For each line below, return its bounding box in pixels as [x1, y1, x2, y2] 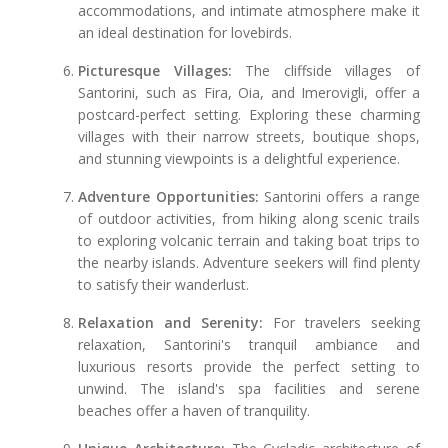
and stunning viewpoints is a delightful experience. [78, 149, 401, 169]
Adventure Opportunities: [78, 187, 259, 207]
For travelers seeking [263, 313, 421, 333]
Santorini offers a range [258, 187, 421, 207]
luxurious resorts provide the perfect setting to [78, 357, 420, 377]
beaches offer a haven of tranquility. [78, 401, 311, 421]
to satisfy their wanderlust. [78, 275, 250, 295]
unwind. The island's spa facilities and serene [78, 379, 420, 399]
